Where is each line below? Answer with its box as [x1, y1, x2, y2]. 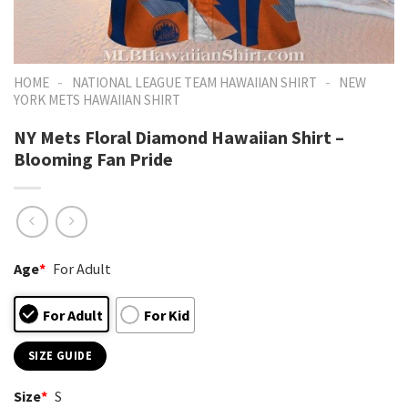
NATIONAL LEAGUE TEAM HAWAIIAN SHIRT [71, 74, 317, 91]
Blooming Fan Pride [14, 147, 173, 170]
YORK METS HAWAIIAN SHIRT [14, 91, 180, 108]
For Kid [143, 305, 189, 324]
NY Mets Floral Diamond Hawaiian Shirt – [14, 125, 344, 148]
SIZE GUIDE [28, 348, 92, 362]
